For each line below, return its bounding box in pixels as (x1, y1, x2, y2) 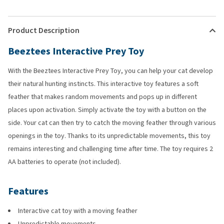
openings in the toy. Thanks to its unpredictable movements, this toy (8, 131, 210, 140)
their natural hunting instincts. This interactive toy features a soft (8, 79, 198, 88)
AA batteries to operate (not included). (8, 157, 121, 166)
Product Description (8, 25, 79, 35)
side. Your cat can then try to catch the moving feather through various (8, 118, 216, 127)
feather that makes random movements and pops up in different (8, 92, 197, 101)
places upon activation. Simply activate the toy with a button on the (8, 105, 206, 114)
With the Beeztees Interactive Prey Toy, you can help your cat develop (8, 66, 213, 75)
